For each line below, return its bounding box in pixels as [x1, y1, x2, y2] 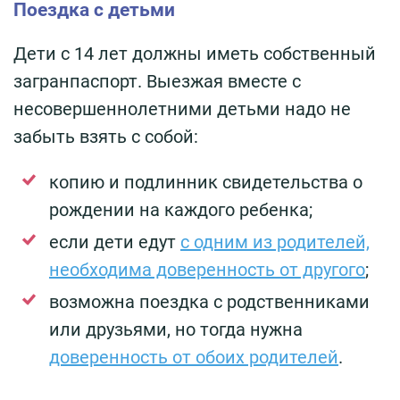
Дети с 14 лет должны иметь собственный [13, 43, 376, 65]
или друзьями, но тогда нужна [49, 319, 303, 341]
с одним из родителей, [180, 231, 370, 254]
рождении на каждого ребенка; [49, 199, 312, 221]
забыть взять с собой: [13, 126, 198, 148]
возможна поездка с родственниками [49, 291, 370, 313]
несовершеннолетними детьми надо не [13, 98, 351, 121]
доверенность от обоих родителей [49, 346, 338, 369]
